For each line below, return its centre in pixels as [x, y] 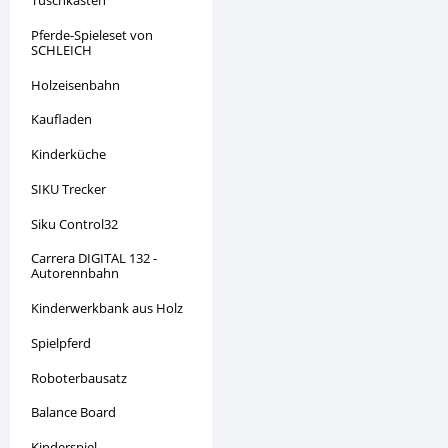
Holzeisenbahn [76, 84]
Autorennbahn [75, 273]
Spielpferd [61, 342]
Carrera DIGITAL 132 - [94, 258]
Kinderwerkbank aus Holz [107, 308]
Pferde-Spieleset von [92, 34]
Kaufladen [62, 119]
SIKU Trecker [69, 188]
